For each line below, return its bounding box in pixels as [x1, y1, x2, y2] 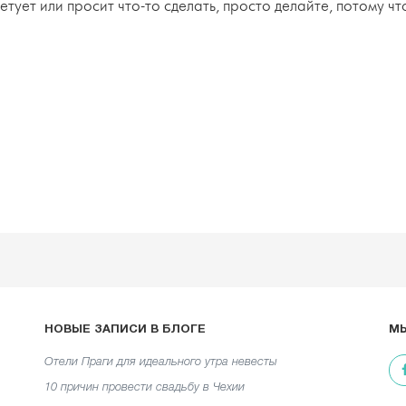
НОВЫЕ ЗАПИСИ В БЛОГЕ [44, 324, 206, 335]
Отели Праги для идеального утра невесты [44, 356, 277, 367]
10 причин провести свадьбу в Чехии [44, 382, 245, 392]
